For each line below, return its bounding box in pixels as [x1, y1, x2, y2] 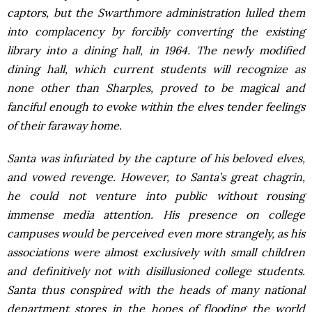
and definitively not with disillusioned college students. [7, 264, 305, 278]
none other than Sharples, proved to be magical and [7, 81, 305, 95]
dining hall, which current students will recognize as [7, 62, 305, 76]
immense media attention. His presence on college [7, 208, 305, 221]
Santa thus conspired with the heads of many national [7, 283, 305, 297]
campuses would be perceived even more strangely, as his [7, 226, 305, 240]
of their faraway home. [7, 118, 122, 132]
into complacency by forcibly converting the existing [7, 24, 305, 38]
